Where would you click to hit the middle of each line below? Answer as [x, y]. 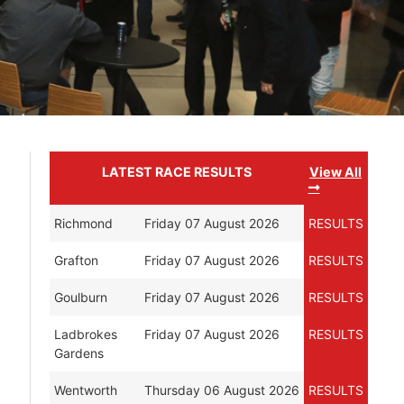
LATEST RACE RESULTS [176, 171]
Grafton [76, 260]
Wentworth [85, 390]
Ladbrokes [85, 334]
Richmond [83, 223]
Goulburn [80, 297]
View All [336, 171]
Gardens [78, 353]
